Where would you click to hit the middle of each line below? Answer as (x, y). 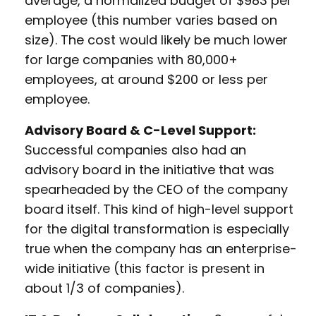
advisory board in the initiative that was (150, 170)
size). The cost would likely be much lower (156, 40)
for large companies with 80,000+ (131, 60)
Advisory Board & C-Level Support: (140, 130)
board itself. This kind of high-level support (159, 209)
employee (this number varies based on (151, 20)
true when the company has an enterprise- (161, 249)
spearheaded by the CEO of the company (156, 190)
